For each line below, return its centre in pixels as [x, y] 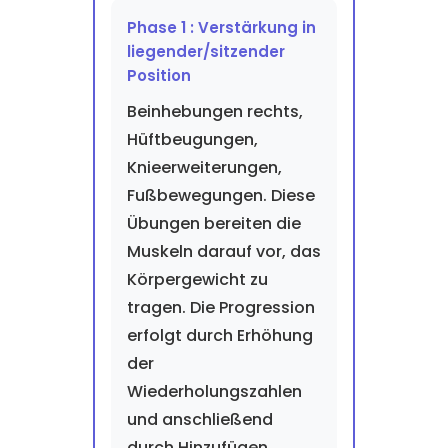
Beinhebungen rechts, [214, 111]
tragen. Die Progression [220, 307]
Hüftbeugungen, [192, 139]
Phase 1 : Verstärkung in [221, 27]
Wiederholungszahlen [214, 391]
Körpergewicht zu [197, 279]
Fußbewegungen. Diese [220, 195]
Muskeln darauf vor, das [223, 251]
